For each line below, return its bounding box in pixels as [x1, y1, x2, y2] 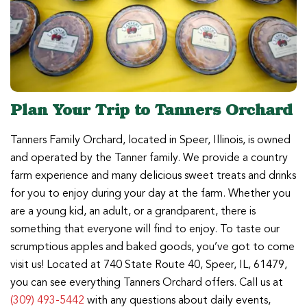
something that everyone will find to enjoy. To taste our [10, 220, 280, 237]
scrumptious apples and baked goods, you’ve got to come [10, 238, 295, 255]
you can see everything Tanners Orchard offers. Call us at [10, 273, 283, 291]
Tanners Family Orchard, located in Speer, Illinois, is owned [10, 131, 291, 148]
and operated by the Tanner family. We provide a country [10, 149, 288, 166]
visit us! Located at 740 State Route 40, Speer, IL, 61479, [10, 256, 287, 273]
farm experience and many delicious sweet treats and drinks [10, 167, 296, 184]
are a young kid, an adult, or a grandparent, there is [10, 202, 256, 219]
